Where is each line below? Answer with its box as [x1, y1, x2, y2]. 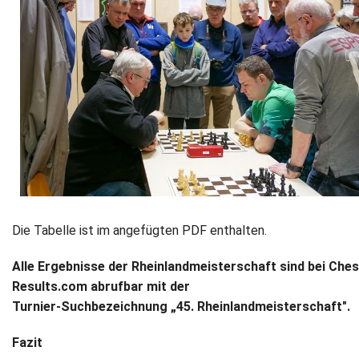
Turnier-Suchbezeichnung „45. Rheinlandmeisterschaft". [12, 298, 350, 314]
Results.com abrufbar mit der [12, 278, 190, 294]
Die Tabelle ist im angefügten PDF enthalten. [12, 222, 267, 238]
